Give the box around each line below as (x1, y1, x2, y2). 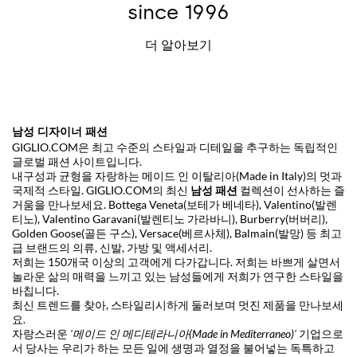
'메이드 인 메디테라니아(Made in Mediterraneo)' (70, 326, 296, 340)
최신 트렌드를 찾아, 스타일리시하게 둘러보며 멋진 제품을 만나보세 (12, 297, 343, 312)
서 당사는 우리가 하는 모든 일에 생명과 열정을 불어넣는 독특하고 (12, 340, 335, 355)
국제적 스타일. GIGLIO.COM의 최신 (12, 182, 190, 197)
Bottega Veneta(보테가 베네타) (108, 197, 259, 211)
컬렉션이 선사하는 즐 (237, 182, 345, 197)
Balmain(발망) (234, 226, 304, 240)
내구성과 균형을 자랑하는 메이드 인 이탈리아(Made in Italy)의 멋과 (12, 168, 342, 182)
